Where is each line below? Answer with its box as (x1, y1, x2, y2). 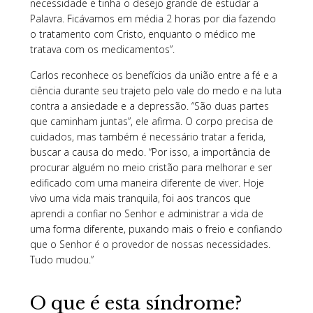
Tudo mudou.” (29, 252, 94, 266)
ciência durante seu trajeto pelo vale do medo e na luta (29, 83, 282, 97)
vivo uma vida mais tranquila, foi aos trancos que (29, 191, 251, 205)
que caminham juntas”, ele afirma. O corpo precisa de (29, 114, 273, 128)
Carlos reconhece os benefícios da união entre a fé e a (29, 68, 277, 82)
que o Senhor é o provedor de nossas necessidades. (29, 237, 270, 251)
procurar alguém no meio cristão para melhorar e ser (29, 160, 272, 174)
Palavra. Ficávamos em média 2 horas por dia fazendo (29, 11, 276, 25)
